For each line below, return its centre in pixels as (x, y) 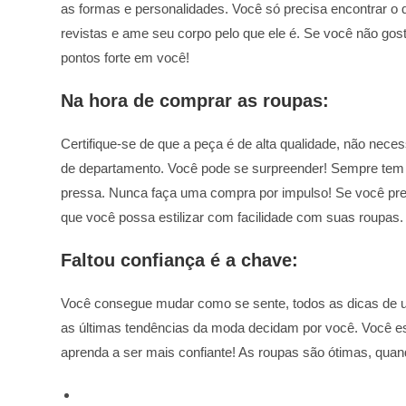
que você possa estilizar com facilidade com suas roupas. (232, 217)
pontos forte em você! (126, 57)
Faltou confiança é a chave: (180, 260)
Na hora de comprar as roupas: (195, 100)
